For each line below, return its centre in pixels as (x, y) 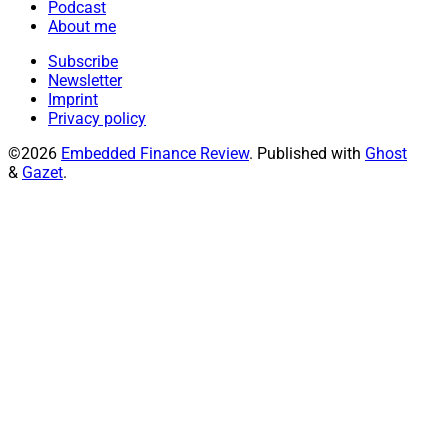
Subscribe (83, 61)
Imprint (73, 99)
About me (82, 26)
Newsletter (85, 80)
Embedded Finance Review (155, 153)
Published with (311, 153)
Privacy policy (97, 118)
